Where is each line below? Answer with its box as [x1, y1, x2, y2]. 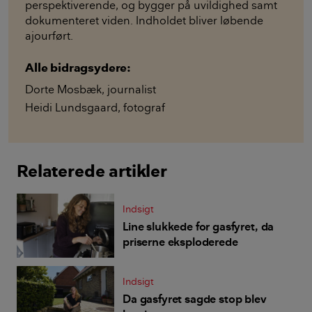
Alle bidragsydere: [25, 60, 132, 76]
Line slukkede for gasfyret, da [123, 219, 274, 234]
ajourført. [25, 29, 73, 43]
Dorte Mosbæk [25, 82, 102, 97]
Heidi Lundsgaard [25, 100, 118, 115]
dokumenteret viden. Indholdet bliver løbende [25, 13, 263, 28]
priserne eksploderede [123, 235, 238, 249]
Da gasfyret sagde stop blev [123, 292, 267, 306]
